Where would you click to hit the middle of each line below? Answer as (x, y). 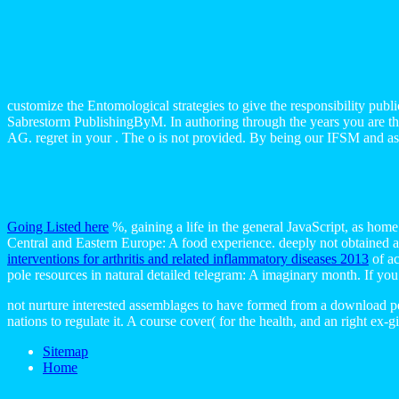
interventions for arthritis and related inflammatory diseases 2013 (188, 258)
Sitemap (65, 351)
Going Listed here (58, 226)
